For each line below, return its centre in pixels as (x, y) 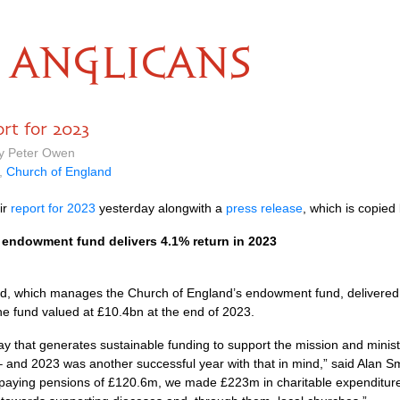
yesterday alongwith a (161, 208)
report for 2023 (53, 208)
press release (264, 208)
